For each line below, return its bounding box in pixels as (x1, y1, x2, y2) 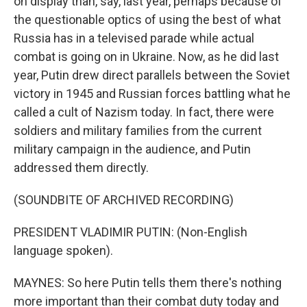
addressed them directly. (14, 160, 149, 175)
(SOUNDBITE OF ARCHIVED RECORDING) (14, 193, 234, 207)
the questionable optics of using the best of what (14, 12, 281, 27)
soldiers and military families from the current (14, 123, 262, 138)
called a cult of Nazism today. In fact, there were (14, 105, 274, 119)
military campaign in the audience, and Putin (14, 142, 251, 156)
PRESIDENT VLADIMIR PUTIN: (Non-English (14, 225, 247, 239)
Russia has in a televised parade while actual (14, 31, 254, 45)
